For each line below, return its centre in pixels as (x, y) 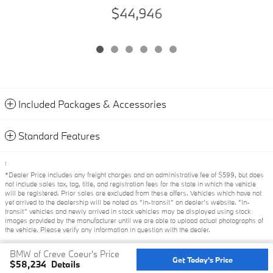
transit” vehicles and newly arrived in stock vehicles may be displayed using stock (128, 211)
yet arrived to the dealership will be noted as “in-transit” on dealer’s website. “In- (127, 202)
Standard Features (59, 136)
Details (66, 264)
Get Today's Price (202, 259)
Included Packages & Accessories (92, 104)
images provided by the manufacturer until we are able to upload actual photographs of (134, 221)
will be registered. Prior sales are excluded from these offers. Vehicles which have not (133, 193)
